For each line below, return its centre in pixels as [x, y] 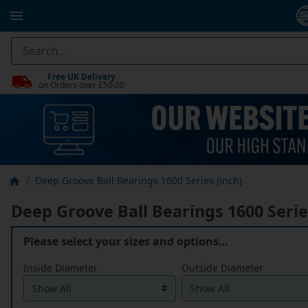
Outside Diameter [222, 268]
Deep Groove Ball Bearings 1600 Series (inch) [139, 181]
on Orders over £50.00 [81, 85]
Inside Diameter [60, 268]
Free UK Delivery [81, 76]
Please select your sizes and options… [126, 242]
